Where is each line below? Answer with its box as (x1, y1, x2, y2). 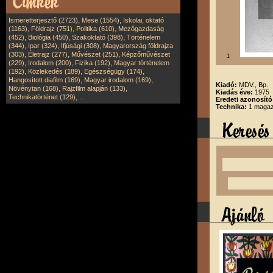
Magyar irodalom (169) (84, 76, 151, 83)
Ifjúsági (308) (61, 42, 99, 49)
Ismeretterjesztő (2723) (9, 16, 78, 24)
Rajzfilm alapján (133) (62, 85, 126, 92)
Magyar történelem (114, 59, 169, 66)
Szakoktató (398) (72, 34, 123, 41)
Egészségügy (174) (84, 68, 143, 75)
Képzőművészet (122, 51, 170, 58)
